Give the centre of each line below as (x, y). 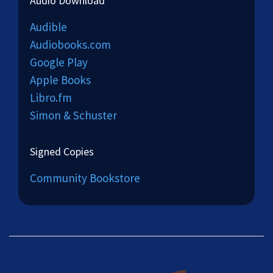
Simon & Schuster (74, 115)
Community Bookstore (85, 178)
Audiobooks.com (71, 44)
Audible (49, 27)
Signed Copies (62, 151)
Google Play (59, 62)
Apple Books (61, 80)
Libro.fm (51, 97)
